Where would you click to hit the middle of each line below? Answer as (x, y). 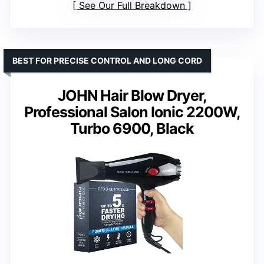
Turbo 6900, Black (132, 129)
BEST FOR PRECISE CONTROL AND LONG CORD (107, 61)
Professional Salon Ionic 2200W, (132, 112)
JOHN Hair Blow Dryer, (132, 96)
